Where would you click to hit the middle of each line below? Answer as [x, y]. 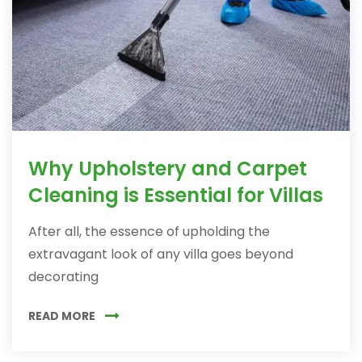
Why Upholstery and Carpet [168, 168]
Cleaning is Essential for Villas [176, 195]
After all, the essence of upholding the [149, 231]
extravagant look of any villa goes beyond [161, 254]
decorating [63, 276]
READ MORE [62, 316]
